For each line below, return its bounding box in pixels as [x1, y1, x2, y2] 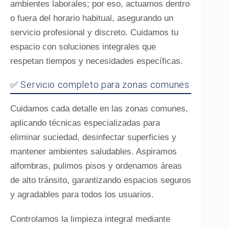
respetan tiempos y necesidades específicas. [10, 56, 183, 66]
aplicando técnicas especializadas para [10, 118, 160, 128]
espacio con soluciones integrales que [10, 42, 156, 52]
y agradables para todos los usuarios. [10, 190, 154, 199]
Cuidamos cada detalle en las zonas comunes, [10, 104, 188, 113]
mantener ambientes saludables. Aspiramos [10, 147, 177, 156]
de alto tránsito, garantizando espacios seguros [10, 175, 191, 185]
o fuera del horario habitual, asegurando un [10, 13, 173, 23]
